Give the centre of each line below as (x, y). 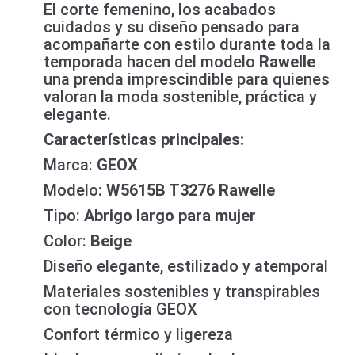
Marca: (70, 165)
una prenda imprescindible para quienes (187, 79)
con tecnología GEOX (120, 309)
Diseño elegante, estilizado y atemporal (186, 266)
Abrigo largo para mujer (170, 216)
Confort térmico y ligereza (138, 334)
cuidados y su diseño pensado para (172, 27)
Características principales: (144, 139)
